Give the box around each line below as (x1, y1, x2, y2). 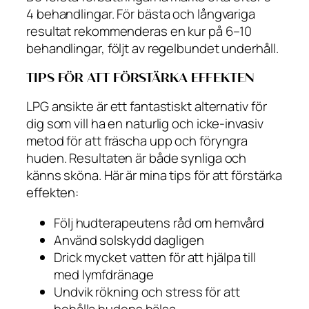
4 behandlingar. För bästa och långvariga (26, 5, 255, 23)
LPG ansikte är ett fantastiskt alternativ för (26, 97, 267, 116)
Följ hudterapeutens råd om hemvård (54, 213, 264, 232)
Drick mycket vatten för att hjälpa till (54, 248, 257, 266)
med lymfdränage (54, 265, 154, 283)
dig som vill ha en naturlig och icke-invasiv (26, 114, 263, 133)
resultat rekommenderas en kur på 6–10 (26, 22, 252, 41)
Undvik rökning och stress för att (54, 282, 240, 301)
